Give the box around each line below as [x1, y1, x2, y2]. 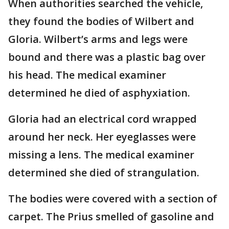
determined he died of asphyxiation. [8, 86, 193, 100]
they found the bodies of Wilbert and [8, 14, 194, 28]
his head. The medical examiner [8, 68, 166, 82]
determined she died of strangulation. [8, 166, 202, 179]
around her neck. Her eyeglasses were [8, 130, 196, 144]
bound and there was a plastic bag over [8, 50, 205, 64]
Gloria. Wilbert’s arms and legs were [8, 32, 188, 46]
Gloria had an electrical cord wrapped [8, 112, 197, 126]
